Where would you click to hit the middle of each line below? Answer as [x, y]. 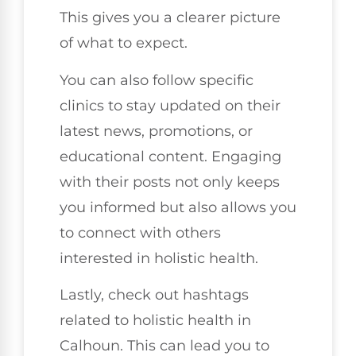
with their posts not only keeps [170, 182]
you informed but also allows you [178, 207]
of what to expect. [124, 43]
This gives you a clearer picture [170, 18]
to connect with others [140, 232]
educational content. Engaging [170, 156]
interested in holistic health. [159, 258]
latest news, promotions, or [156, 131]
